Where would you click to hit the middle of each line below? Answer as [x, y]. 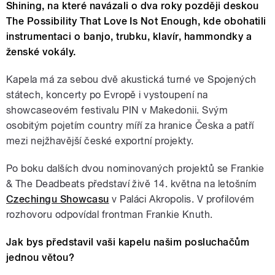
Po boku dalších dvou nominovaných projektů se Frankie [135, 169]
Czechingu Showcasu [58, 199]
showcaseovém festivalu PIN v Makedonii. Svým [117, 110]
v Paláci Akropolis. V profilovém [182, 199]
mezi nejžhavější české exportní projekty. [100, 141]
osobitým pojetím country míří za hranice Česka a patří [130, 126]
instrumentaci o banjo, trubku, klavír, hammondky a [129, 37]
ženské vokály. [41, 52]
